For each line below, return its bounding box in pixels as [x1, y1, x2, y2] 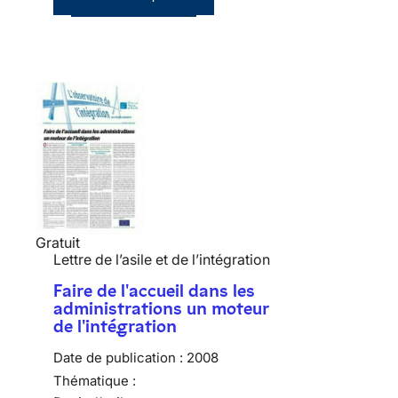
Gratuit [36, 234, 80, 252]
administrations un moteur [53, 298, 269, 320]
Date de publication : [53, 349, 183, 367]
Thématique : [53, 372, 136, 390]
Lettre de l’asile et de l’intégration [53, 251, 270, 269]
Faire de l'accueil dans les [53, 280, 255, 302]
